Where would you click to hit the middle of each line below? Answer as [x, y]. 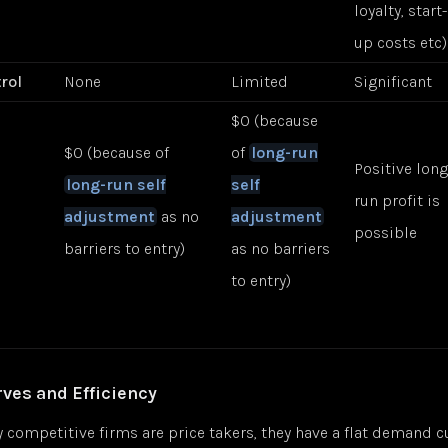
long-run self [115, 185]
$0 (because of [117, 153]
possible [386, 233]
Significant [393, 82]
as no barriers [281, 249]
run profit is [397, 201]
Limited [260, 82]
